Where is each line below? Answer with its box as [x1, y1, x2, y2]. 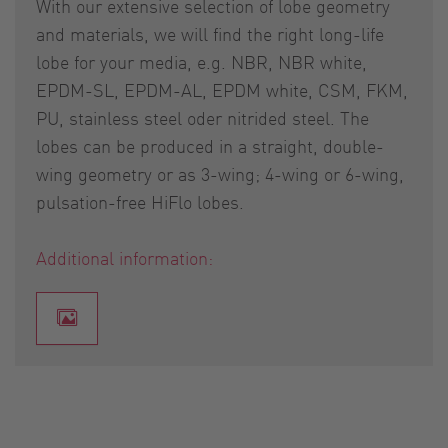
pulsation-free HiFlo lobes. [36, 189, 244, 213]
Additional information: [36, 245, 213, 269]
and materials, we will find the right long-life [36, 21, 384, 45]
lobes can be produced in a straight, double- [36, 133, 384, 157]
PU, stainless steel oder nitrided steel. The [36, 105, 369, 129]
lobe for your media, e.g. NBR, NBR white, [36, 49, 367, 73]
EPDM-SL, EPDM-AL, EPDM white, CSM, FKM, [36, 77, 408, 101]
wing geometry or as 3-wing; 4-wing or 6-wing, [36, 161, 404, 185]
